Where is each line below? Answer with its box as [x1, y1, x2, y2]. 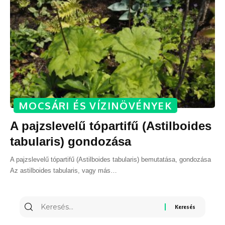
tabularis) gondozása [10, 134, 131, 148]
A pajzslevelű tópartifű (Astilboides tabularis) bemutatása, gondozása [10, 155, 211, 163]
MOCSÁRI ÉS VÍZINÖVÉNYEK [19, 98, 173, 112]
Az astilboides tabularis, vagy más [10, 166, 110, 174]
